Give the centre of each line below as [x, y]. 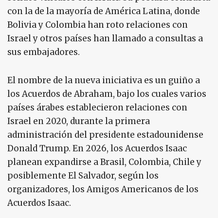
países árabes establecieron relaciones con [97, 108]
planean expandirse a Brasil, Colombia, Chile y [104, 162]
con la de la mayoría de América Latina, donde [104, 11]
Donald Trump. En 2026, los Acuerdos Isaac [97, 149]
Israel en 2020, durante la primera [79, 121]
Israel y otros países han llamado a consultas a [105, 39]
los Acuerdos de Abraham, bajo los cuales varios [107, 94]
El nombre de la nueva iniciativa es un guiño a [104, 81]
